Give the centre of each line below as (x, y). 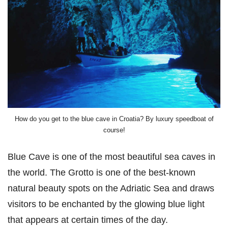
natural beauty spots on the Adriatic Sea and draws (111, 188)
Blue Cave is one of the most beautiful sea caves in (111, 157)
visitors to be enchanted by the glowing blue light (106, 204)
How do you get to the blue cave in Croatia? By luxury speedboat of (114, 119)
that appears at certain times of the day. (88, 220)
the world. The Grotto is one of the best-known (102, 173)
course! (114, 130)
